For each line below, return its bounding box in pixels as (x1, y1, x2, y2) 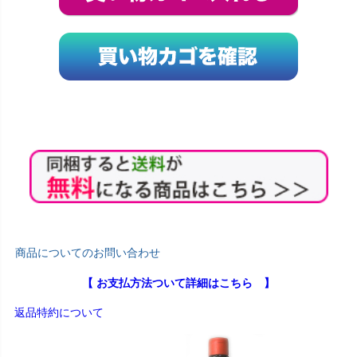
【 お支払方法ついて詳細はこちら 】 (82, 277, 275, 290)
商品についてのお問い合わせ (15, 246, 160, 260)
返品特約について (14, 306, 104, 320)
